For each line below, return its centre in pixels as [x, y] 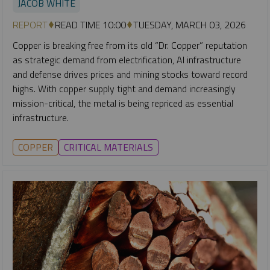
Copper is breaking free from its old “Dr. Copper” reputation [130, 46]
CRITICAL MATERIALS [108, 147]
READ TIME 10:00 [90, 25]
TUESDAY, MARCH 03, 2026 [190, 25]
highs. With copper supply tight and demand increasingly [124, 89]
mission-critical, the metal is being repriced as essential [123, 103]
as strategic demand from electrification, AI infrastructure [127, 60]
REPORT [30, 25]
